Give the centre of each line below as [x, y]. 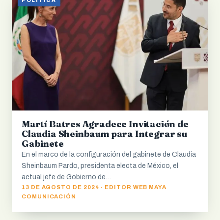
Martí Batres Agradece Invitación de [105, 124]
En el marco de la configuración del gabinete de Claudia [109, 154]
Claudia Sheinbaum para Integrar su [104, 134]
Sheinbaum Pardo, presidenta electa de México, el [100, 165]
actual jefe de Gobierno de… [66, 177]
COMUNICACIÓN [49, 196]
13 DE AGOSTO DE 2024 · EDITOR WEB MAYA [94, 187]
